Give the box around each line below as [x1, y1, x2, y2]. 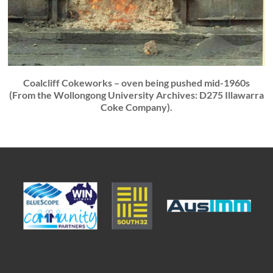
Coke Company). [100, 101, 172, 113]
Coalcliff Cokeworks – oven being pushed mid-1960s [23, 77, 250, 89]
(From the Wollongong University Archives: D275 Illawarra [9, 89, 264, 101]
